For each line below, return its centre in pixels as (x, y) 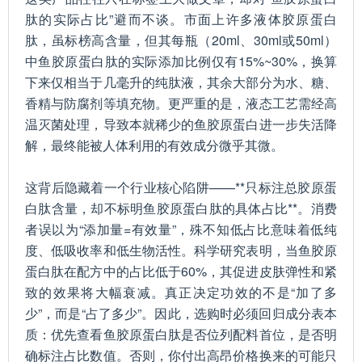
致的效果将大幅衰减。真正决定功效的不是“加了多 (181, 292)
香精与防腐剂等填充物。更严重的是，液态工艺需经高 (181, 103)
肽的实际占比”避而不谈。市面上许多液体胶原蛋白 (181, 19)
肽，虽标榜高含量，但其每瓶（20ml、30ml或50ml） (181, 40)
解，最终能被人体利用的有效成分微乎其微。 (154, 145)
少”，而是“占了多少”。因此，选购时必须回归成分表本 (181, 313)
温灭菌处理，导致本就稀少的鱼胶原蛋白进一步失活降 (181, 124)
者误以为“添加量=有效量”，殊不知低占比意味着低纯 (181, 229)
